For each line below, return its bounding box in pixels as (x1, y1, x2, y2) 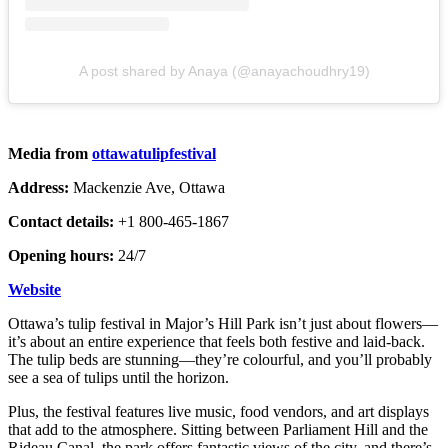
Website (8, 280, 61, 298)
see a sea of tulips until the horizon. (8, 368, 233, 386)
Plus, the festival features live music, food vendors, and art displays (8, 402, 429, 420)
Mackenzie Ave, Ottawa (73, 178, 225, 196)
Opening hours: (8, 246, 118, 264)
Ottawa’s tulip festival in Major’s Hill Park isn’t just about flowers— (8, 314, 438, 332)
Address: (8, 178, 73, 196)
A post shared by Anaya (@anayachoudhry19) (78, 62, 370, 79)
